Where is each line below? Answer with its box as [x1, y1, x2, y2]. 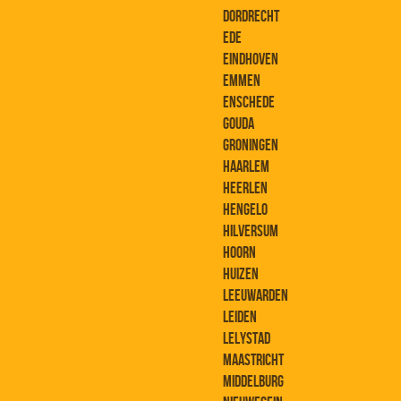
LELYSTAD [223, 329, 270, 348]
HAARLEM [223, 158, 269, 176]
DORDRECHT [223, 7, 279, 26]
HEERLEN [223, 179, 268, 198]
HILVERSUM [223, 222, 278, 241]
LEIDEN [223, 308, 257, 327]
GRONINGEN [223, 136, 278, 155]
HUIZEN [223, 265, 259, 284]
